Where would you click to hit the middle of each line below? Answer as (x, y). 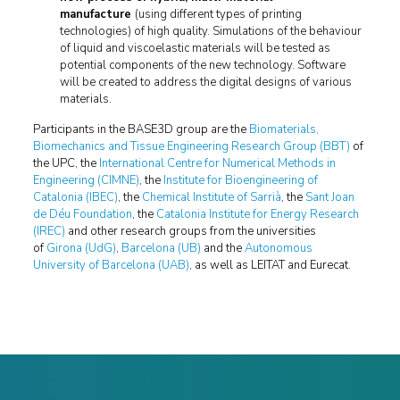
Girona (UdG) (81, 248)
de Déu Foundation (82, 214)
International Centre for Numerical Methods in (217, 163)
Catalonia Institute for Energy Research (257, 214)
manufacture (97, 14)
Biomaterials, (283, 129)
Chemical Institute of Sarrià (211, 197)
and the (222, 248)
